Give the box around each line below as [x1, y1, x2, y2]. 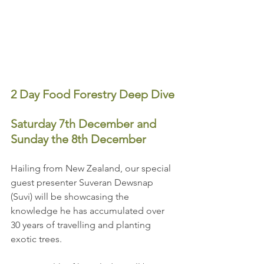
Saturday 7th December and [11, 117, 159, 131]
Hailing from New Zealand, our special [11, 163, 173, 174]
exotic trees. [11, 233, 64, 245]
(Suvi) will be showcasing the [11, 191, 131, 203]
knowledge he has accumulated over [11, 205, 167, 217]
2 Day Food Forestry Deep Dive [11, 87, 174, 102]
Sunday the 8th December [11, 132, 146, 147]
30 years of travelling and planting [11, 219, 153, 231]
